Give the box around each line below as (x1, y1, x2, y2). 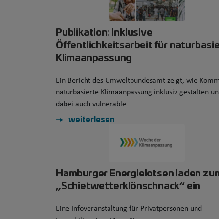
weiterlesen (68, 113, 115, 124)
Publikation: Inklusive (56, 24, 153, 38)
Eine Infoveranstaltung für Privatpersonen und (56, 205, 202, 213)
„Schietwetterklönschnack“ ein (56, 177, 201, 192)
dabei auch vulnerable (56, 100, 126, 108)
